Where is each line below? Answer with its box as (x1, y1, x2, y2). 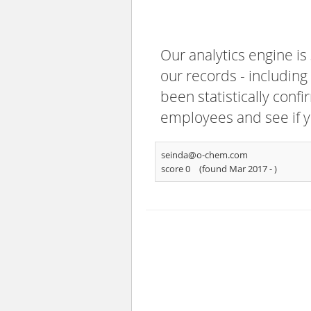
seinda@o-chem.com (161, 149, 248, 161)
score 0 (161, 162, 190, 175)
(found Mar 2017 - (199, 162, 274, 175)
